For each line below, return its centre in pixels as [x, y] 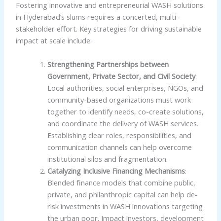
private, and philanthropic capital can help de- [122, 194]
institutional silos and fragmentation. [107, 159]
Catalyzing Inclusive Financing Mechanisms [116, 170]
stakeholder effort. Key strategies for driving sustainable [109, 29]
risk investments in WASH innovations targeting [125, 206]
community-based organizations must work [119, 99]
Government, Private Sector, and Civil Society [121, 76]
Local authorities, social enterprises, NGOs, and [125, 88]
